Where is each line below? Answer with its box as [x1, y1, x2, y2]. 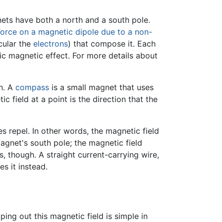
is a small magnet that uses [49, 82, 154, 93]
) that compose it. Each [68, 39, 156, 49]
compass [15, 82, 49, 93]
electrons [33, 39, 68, 49]
